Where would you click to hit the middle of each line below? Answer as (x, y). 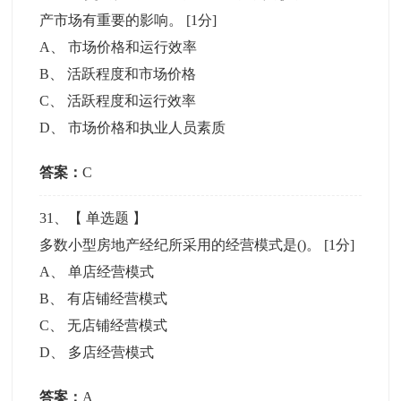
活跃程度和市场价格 (132, 74)
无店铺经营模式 (118, 325)
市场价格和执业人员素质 (147, 128)
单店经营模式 (111, 272)
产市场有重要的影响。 (113, 20)
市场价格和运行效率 (133, 47)
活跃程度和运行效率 (132, 101)
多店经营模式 (111, 352)
